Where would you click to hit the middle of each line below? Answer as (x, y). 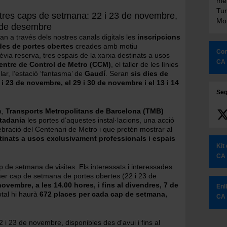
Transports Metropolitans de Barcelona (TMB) (85, 111)
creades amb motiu (105, 46)
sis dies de (149, 73)
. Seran (118, 73)
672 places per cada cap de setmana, (103, 194)
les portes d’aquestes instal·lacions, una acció (100, 120)
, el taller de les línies (145, 64)
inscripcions (158, 37)
